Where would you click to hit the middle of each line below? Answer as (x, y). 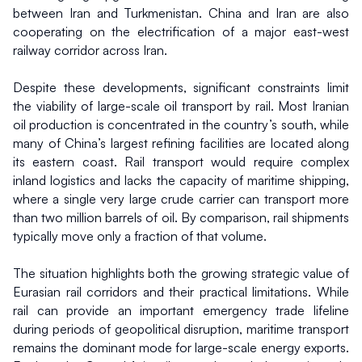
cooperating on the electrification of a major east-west (181, 31)
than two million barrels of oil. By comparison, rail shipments (181, 217)
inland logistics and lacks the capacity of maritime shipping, (181, 180)
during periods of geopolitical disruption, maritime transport (181, 328)
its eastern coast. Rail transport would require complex (181, 161)
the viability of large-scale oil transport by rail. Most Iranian (181, 105)
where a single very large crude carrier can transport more (181, 198)
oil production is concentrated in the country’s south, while (181, 124)
